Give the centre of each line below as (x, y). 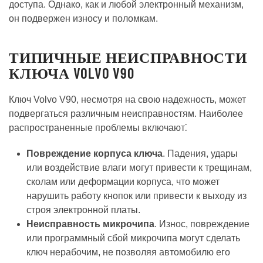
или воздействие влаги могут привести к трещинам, (139, 167)
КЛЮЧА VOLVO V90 (72, 73)
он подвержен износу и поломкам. (83, 18)
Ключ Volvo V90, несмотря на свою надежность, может (127, 99)
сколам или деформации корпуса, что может (123, 181)
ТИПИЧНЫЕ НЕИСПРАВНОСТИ (128, 57)
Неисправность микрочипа (90, 224)
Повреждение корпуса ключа (95, 153)
